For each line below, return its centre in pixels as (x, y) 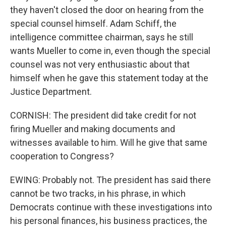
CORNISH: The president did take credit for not (103, 115)
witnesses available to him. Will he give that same (109, 143)
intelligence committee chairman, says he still (102, 37)
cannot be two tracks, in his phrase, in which (98, 193)
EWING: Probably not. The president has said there (110, 180)
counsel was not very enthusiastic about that (100, 64)
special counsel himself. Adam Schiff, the (93, 23)
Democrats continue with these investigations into (111, 207)
